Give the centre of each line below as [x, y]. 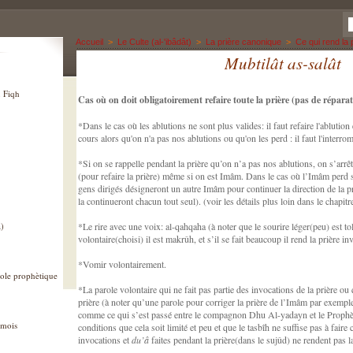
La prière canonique [243, 42]
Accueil [89, 42]
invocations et [105, 340]
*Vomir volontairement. [122, 264]
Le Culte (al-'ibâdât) [154, 42]
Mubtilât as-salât [283, 63]
